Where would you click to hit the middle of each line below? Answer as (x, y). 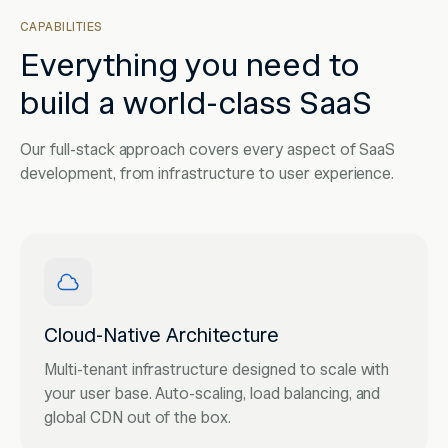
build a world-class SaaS (196, 103)
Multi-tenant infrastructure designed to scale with (217, 370)
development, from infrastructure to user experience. (207, 174)
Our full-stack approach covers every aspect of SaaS (208, 150)
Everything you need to (190, 65)
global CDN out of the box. (138, 418)
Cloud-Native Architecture (161, 335)
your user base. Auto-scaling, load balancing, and (212, 394)
